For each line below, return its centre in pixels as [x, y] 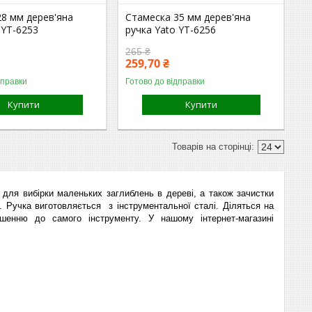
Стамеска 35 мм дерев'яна [188, 17]
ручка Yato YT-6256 [171, 29]
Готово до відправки [165, 81]
